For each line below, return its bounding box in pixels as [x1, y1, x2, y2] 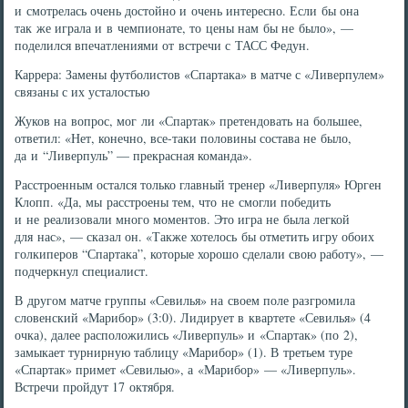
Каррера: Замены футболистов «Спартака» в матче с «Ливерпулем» [15, 66, 385, 83]
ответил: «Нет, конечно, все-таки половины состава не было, [15, 129, 352, 147]
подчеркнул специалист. [15, 262, 149, 280]
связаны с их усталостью [15, 83, 150, 100]
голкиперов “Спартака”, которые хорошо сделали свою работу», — [15, 245, 384, 262]
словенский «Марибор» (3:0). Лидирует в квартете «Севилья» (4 [15, 309, 372, 326]
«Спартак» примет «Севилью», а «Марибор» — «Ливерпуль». [15, 361, 357, 378]
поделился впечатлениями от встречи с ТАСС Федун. [15, 36, 311, 54]
